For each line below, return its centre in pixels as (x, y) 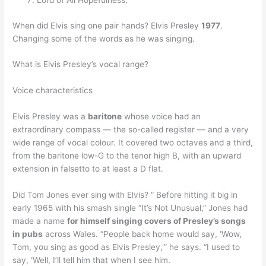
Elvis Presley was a (50, 117)
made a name (40, 221)
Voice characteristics (53, 91)
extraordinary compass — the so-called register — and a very (131, 130)
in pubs (28, 234)
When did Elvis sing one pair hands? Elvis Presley (107, 25)
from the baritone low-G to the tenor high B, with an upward (127, 156)
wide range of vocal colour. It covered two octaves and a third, (133, 143)
